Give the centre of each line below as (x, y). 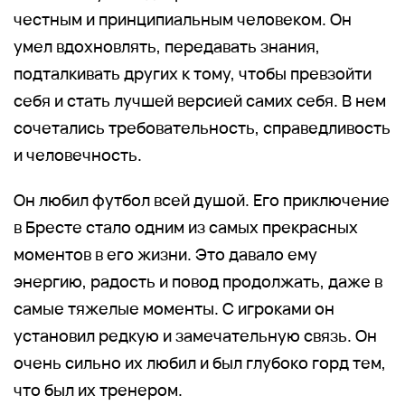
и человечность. (78, 154)
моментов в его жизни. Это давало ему (165, 254)
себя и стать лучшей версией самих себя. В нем (200, 100)
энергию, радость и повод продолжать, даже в (198, 281)
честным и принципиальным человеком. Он (183, 19)
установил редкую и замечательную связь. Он (195, 335)
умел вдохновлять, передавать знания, (167, 46)
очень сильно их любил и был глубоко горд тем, (200, 362)
